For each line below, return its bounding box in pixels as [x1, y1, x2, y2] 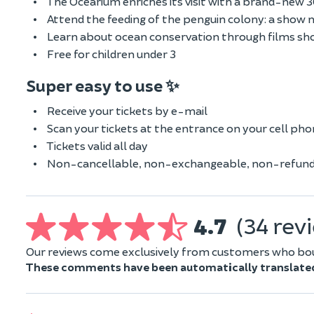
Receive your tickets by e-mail [47, 103, 207, 117]
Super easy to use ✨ [26, 74, 179, 95]
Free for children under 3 [47, 46, 176, 60]
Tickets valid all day [47, 138, 148, 152]
